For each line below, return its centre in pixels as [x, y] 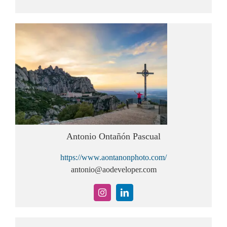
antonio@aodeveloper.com [113, 169]
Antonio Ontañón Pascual [113, 136]
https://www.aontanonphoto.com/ [113, 157]
